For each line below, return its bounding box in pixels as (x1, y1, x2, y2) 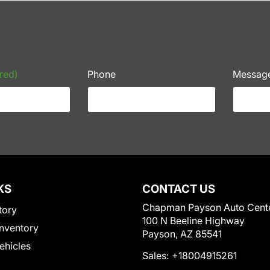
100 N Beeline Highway (142, 214, 245, 227)
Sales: (142, 249, 169, 262)
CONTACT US (142, 181, 215, 196)
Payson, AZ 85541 (142, 227, 222, 240)
